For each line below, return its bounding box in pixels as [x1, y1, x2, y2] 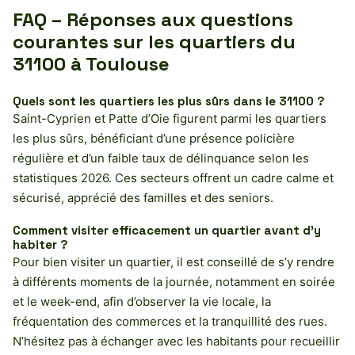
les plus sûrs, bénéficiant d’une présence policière [13, 130, 295, 146]
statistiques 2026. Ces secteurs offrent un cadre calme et [13, 170, 334, 185]
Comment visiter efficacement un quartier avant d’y [13, 222, 321, 238]
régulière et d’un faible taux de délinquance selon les [13, 150, 309, 166]
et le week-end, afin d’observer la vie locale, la [13, 293, 271, 309]
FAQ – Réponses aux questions [13, 6, 293, 32]
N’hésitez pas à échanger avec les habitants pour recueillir [13, 333, 340, 349]
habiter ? [13, 236, 68, 252]
